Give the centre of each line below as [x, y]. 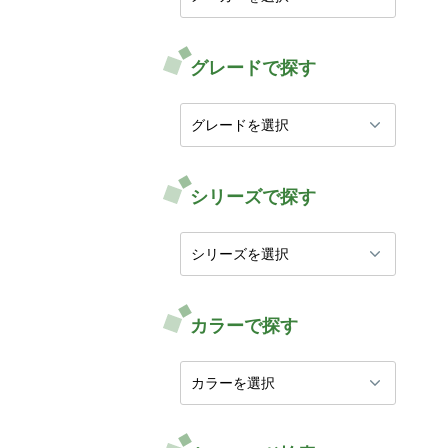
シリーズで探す [253, 197]
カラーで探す [244, 326]
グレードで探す [253, 68]
